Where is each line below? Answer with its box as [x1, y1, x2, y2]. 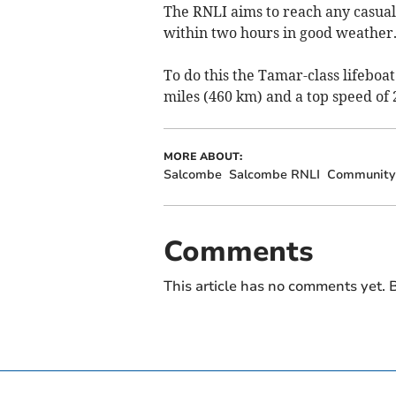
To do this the [163, 66, 258, 85]
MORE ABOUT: [163, 149, 242, 164]
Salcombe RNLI [228, 166, 320, 184]
